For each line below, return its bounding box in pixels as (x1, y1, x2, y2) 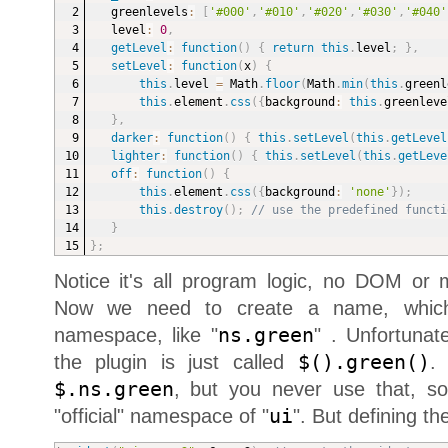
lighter (110, 148, 160, 163)
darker (110, 130, 153, 145)
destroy (173, 202, 223, 217)
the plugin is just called (53, 350, 298, 373)
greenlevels (110, 4, 188, 19)
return (271, 40, 314, 55)
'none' (348, 184, 391, 199)
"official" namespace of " (53, 404, 269, 427)
